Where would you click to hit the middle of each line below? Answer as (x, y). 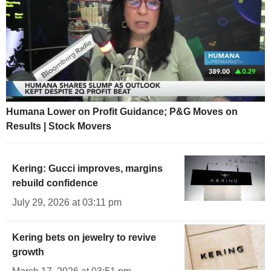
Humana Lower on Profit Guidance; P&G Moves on (122, 111)
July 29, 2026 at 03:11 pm (67, 202)
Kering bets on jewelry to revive (84, 237)
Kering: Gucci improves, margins (87, 168)
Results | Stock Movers (59, 126)
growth (28, 252)
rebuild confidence (55, 183)
